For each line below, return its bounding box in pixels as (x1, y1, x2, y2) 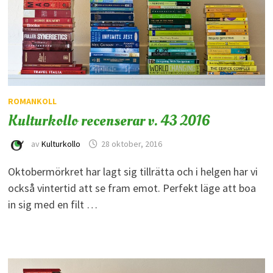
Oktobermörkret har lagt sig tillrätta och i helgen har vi (7, 164, 258, 179)
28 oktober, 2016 (101, 138, 162, 150)
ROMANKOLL (7, 95, 57, 107)
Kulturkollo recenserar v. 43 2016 (7, 110, 210, 131)
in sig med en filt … (7, 197, 97, 211)
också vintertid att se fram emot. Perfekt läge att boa (7, 180, 256, 195)
